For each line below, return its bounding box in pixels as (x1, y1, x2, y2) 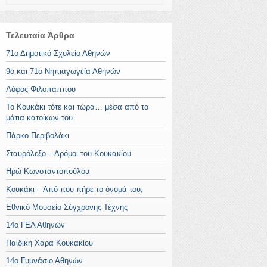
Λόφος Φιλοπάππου (6, 84, 76, 94)
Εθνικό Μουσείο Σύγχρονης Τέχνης (6, 202, 128, 212)
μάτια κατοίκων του (6, 113, 73, 122)
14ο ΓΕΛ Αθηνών (6, 220, 65, 229)
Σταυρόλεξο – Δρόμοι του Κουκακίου (6, 148, 131, 158)
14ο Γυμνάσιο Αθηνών (6, 256, 83, 265)
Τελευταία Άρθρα (6, 30, 74, 40)
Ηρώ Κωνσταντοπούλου (6, 166, 89, 176)
